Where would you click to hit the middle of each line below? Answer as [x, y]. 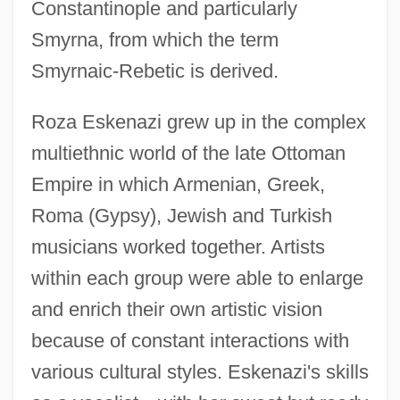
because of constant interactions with [190, 340]
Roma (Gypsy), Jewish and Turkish [181, 215]
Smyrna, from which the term [154, 39]
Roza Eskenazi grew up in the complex [198, 121]
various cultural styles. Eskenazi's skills [200, 371]
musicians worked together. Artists [178, 246]
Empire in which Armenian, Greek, [178, 184]
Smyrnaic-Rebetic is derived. [154, 71]
